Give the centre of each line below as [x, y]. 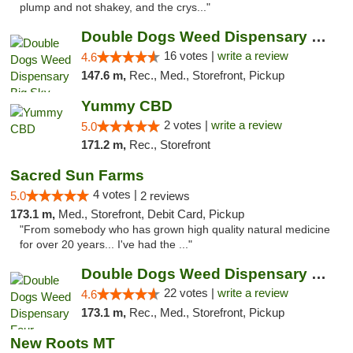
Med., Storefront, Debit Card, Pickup [151, 214]
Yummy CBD [126, 106]
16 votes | [190, 56]
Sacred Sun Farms [77, 175]
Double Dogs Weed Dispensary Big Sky [318, 37]
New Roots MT [63, 343]
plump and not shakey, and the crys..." [115, 7]
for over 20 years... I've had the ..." [106, 245]
